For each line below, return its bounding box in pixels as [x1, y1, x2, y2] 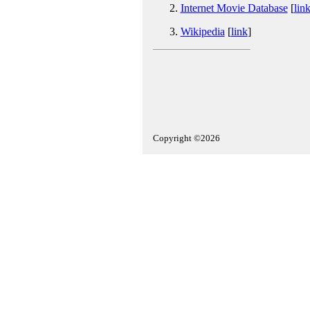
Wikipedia [180, 26, 225, 37]
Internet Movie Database [180, 2, 288, 14]
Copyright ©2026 [152, 133, 220, 143]
